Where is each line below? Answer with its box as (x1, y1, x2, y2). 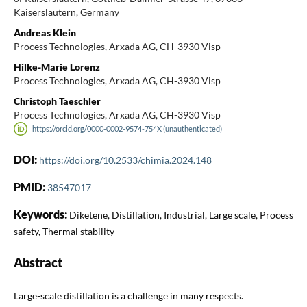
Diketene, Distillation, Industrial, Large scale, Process (69, 209, 293, 221)
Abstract (13, 255, 62, 271)
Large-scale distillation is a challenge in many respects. (13, 290, 243, 302)
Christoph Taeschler (13, 95, 101, 107)
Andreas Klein (13, 26, 76, 38)
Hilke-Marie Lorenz (13, 60, 100, 73)
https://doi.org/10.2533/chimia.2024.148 (38, 154, 212, 167)
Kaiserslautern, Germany (13, 5, 119, 18)
